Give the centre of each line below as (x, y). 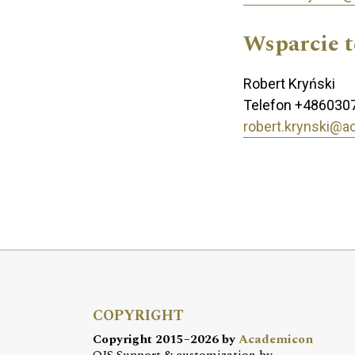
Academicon (276, 340)
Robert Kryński (289, 83)
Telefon (269, 105)
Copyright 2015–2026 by (166, 340)
